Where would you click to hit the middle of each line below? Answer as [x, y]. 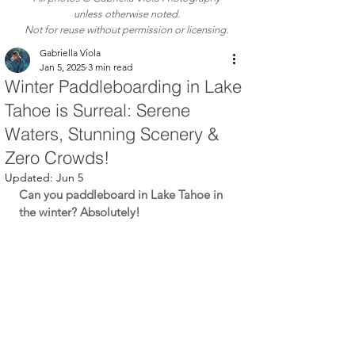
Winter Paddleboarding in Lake [123, 86]
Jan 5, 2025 [63, 67]
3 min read [110, 67]
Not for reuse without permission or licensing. [126, 30]
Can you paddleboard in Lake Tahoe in [122, 195]
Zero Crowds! [57, 158]
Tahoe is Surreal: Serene [97, 110]
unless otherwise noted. [126, 14]
